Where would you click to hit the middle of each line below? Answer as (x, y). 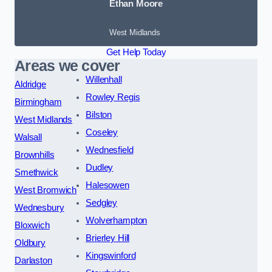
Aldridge (30, 85)
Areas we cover (67, 66)
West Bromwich (46, 190)
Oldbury (30, 243)
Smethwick (36, 173)
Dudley (100, 168)
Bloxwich (32, 226)
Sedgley (102, 203)
